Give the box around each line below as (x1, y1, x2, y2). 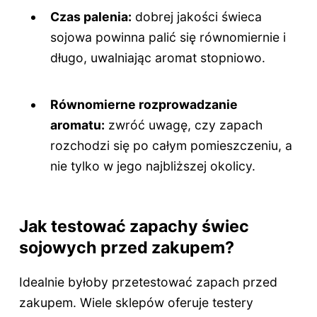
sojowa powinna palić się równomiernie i (50, 29, 287, 45)
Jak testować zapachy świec (18, 216, 249, 237)
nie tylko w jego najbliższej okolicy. (50, 158, 256, 174)
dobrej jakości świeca (132, 8, 263, 24)
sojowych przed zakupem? (18, 237, 234, 258)
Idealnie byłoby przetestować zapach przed (18, 275, 277, 290)
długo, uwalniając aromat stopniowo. (50, 50, 266, 65)
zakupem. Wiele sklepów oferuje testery (18, 295, 253, 311)
